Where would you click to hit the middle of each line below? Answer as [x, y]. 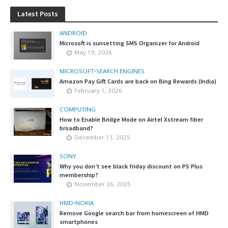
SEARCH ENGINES [120, 71]
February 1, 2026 [98, 91]
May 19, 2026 [93, 52]
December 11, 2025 [102, 137]
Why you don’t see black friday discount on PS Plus [131, 166]
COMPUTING [78, 109]
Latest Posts [38, 14]
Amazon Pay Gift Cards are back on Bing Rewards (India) [138, 81]
